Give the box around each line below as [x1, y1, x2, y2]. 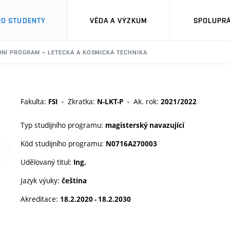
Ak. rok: [133, 97, 161, 106]
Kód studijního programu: [21, 139, 106, 148]
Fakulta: [21, 97, 48, 106]
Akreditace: [21, 194, 60, 204]
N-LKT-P [97, 97, 123, 106]
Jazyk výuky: [21, 176, 62, 185]
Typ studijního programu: [21, 120, 105, 130]
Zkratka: [68, 97, 97, 106]
